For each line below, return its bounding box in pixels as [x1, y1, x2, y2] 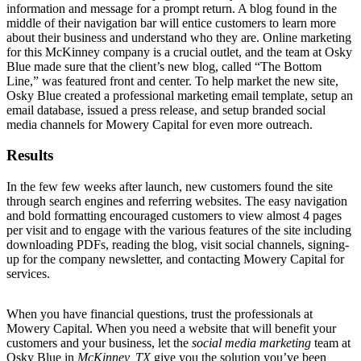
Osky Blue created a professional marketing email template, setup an [6, 88, 353, 102]
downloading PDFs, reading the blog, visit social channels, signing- [6, 238, 349, 252]
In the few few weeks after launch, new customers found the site [6, 180, 333, 194]
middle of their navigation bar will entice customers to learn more [6, 15, 336, 30]
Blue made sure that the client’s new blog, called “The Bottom [6, 59, 322, 73]
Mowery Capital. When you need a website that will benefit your [6, 322, 336, 336]
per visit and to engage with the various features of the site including [6, 223, 351, 238]
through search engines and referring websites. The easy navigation [6, 194, 347, 209]
